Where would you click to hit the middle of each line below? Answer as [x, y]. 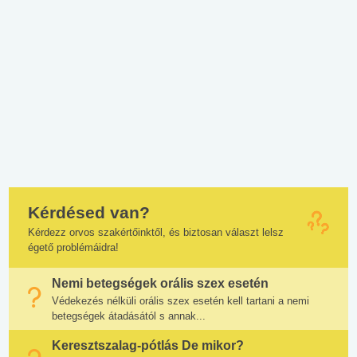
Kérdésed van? [89, 212]
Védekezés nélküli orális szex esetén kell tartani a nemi [180, 300]
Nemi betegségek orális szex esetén [160, 283]
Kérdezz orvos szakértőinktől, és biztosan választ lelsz [156, 232]
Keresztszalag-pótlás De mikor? [148, 345]
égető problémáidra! [73, 247]
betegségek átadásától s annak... [129, 316]
